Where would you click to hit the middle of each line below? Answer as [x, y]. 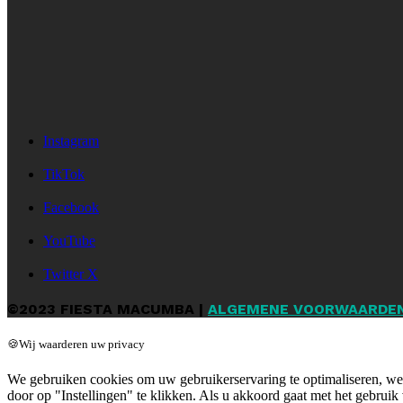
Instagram [71, 140]
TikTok [64, 174]
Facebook [71, 207]
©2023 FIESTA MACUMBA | [107, 309]
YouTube [69, 240]
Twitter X [71, 273]
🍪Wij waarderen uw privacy [76, 344]
